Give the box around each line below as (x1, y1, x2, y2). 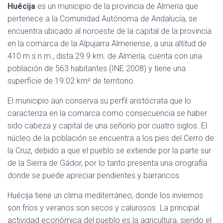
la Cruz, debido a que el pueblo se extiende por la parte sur (7, 146, 211, 155)
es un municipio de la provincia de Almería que (35, 1, 198, 11)
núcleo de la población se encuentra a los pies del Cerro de (7, 133, 214, 143)
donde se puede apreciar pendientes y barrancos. (7, 171, 181, 180)
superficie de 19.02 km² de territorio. (7, 76, 135, 86)
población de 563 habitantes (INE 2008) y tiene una (7, 64, 186, 73)
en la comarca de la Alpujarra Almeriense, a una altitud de (7, 39, 207, 48)
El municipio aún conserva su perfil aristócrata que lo (7, 96, 191, 106)
